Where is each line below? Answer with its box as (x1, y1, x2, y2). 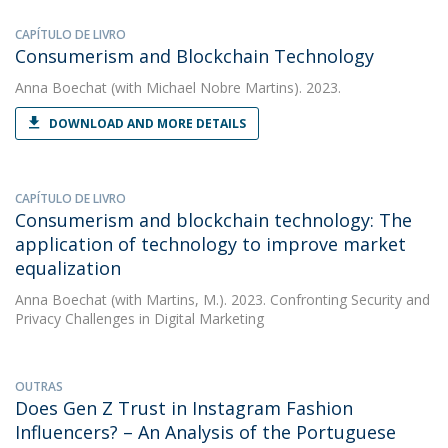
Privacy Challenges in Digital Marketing (15, 309, 264, 328)
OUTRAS (15, 378, 63, 395)
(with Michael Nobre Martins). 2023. (107, 78, 341, 97)
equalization (15, 256, 121, 280)
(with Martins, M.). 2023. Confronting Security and (107, 290, 430, 309)
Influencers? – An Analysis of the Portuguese (15, 420, 396, 444)
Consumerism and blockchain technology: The (15, 208, 412, 232)
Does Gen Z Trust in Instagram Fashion (15, 396, 353, 420)
